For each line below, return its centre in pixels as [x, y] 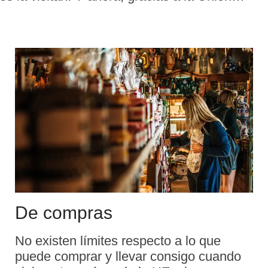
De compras [64, 213]
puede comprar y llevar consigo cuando [128, 257]
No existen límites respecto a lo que [118, 241]
